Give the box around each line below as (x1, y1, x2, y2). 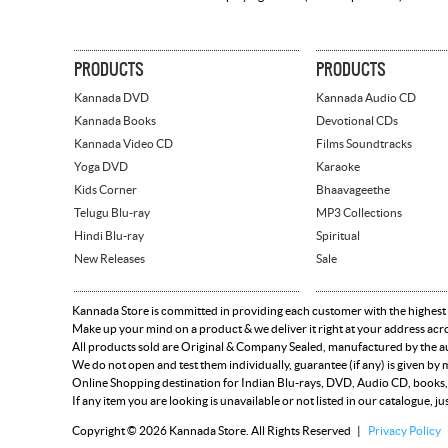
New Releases (74, 253, 145, 266)
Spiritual (316, 230, 360, 243)
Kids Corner (74, 184, 137, 197)
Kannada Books (74, 115, 156, 128)
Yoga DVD (74, 161, 128, 174)
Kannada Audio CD (316, 92, 416, 105)
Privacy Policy (368, 425, 441, 438)
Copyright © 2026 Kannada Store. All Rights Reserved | (72, 425, 363, 438)
